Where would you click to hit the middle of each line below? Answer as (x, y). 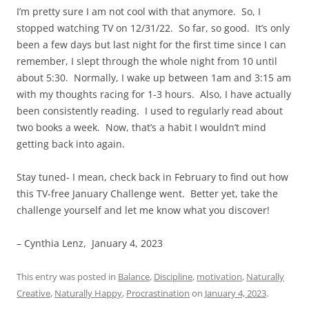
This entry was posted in (67, 277)
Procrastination (158, 293)
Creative (33, 293)
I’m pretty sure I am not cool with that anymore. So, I (139, 12)
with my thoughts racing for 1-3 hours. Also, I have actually (154, 94)
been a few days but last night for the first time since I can (151, 45)
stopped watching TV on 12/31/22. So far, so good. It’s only (153, 28)
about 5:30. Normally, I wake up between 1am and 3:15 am (154, 78)
